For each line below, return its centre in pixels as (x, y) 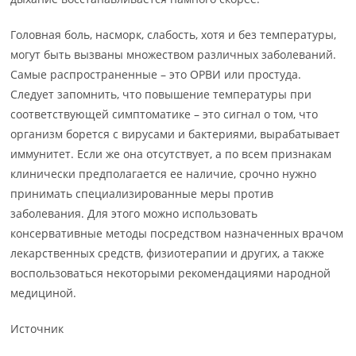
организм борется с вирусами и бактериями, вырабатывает (176, 134)
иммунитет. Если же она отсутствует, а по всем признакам (171, 154)
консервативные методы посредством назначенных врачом (177, 233)
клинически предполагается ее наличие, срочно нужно (164, 174)
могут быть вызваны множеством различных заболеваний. (174, 54)
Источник (37, 329)
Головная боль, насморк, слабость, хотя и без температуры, (174, 35)
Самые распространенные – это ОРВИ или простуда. (156, 74)
